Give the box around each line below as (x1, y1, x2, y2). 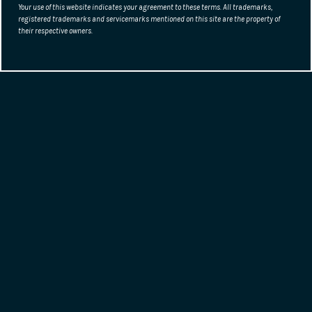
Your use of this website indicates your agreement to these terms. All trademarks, (18, 2, 272, 12)
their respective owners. (18, 26, 93, 36)
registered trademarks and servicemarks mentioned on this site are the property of (18, 14, 280, 24)
